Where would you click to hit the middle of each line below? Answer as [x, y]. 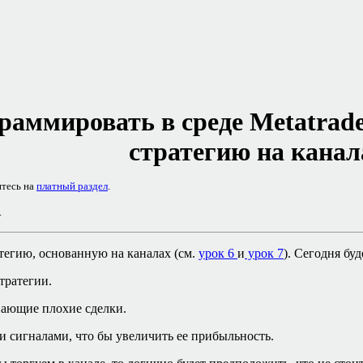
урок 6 [218, 253]
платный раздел [72, 186]
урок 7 [264, 253]
